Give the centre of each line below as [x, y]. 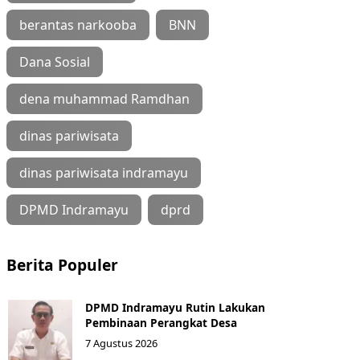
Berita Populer [62, 264]
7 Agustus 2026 [121, 343]
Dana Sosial [55, 61]
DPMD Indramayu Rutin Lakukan [175, 307]
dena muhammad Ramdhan [104, 98]
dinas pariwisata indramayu [104, 172]
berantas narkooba [78, 25]
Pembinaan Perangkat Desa [161, 322]
